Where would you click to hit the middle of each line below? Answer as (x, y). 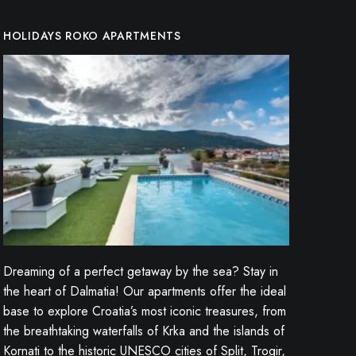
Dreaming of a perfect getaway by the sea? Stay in (141, 271)
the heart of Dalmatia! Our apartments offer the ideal (145, 291)
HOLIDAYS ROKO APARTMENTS (92, 36)
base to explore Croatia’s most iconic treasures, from (145, 311)
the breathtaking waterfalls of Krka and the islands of (144, 331)
